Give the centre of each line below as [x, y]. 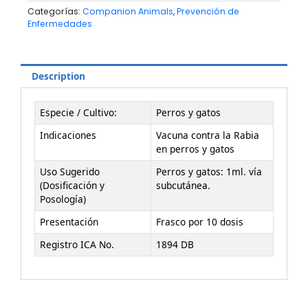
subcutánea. [183, 186]
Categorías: [54, 12]
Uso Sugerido [69, 172]
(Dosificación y [72, 186]
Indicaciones [68, 135]
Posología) [63, 199]
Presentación [69, 222]
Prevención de [208, 12]
